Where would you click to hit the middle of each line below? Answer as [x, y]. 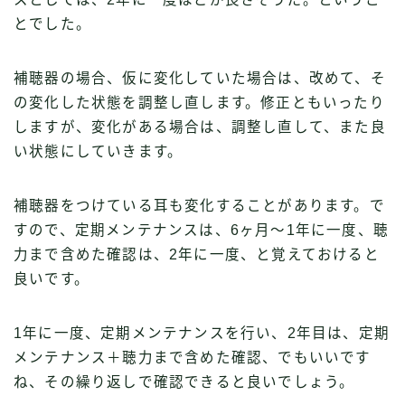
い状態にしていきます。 [99, 152]
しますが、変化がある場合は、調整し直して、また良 [200, 127]
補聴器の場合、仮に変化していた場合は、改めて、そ [200, 79]
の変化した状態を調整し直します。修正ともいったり [199, 103]
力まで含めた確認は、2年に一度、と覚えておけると [197, 255]
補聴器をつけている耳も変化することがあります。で [199, 206]
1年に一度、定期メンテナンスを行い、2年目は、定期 [202, 334]
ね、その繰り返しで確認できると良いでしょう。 [184, 382]
